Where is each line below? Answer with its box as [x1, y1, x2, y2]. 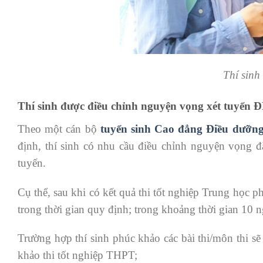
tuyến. [18, 156, 46, 169]
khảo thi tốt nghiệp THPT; [18, 249, 137, 262]
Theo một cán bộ [18, 122, 100, 135]
